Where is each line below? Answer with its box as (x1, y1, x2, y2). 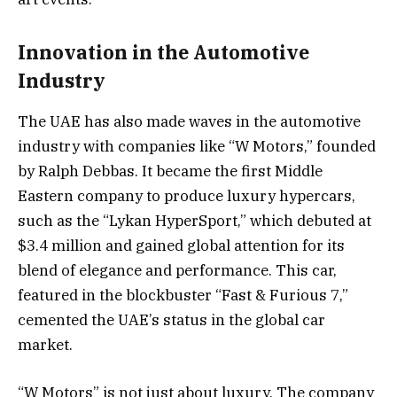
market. (18, 335, 73, 355)
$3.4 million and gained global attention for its (18, 236, 345, 256)
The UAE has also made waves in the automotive (18, 112, 361, 132)
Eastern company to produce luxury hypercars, (18, 186, 355, 206)
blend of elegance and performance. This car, (18, 261, 337, 281)
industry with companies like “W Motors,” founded (18, 136, 376, 157)
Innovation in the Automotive (18, 39, 309, 65)
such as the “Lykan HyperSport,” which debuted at (18, 211, 371, 231)
